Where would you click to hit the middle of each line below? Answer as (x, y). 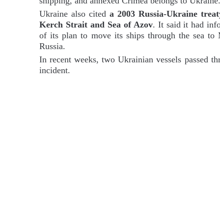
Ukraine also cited (74, 14)
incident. (55, 70)
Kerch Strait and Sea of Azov (96, 25)
